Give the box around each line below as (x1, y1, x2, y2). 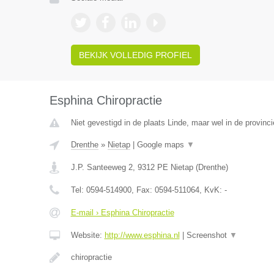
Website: (70, 231, 105, 240)
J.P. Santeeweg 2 (70, 163, 133, 172)
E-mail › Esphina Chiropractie (70, 208, 174, 217)
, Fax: (131, 185, 155, 194)
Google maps (136, 140, 187, 149)
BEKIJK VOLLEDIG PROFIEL (78, 50, 192, 60)
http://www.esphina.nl (104, 231, 180, 240)
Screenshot (186, 231, 229, 240)
